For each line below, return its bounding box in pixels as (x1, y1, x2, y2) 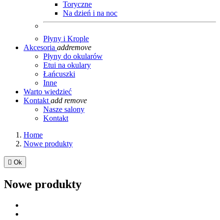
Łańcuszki (43, 70, 75, 79)
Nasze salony (43, 105, 84, 114)
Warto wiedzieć (24, 87, 72, 96)
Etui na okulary (43, 61, 91, 70)
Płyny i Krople (43, 34, 89, 43)
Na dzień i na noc (63, 9, 117, 18)
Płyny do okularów (43, 52, 103, 61)
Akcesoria (24, 43, 55, 52)
